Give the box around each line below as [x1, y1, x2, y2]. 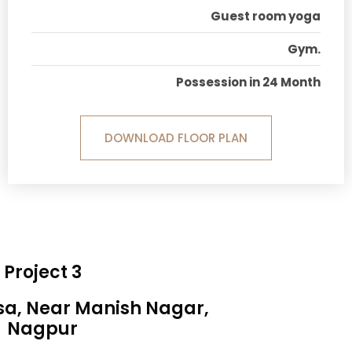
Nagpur [7, 317, 79, 342]
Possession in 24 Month [175, 74, 321, 91]
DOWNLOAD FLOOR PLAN [104, 130, 247, 147]
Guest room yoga [210, 8, 321, 25]
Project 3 [3, 260, 82, 285]
